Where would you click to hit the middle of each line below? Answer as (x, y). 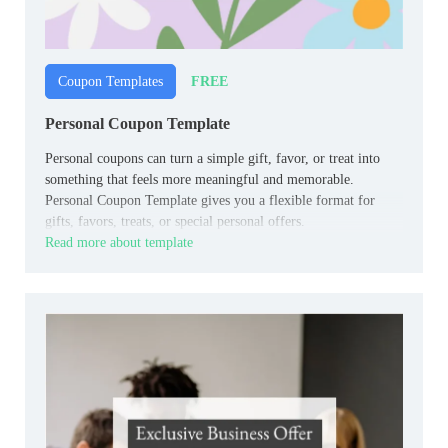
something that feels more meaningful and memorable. (199, 180)
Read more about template (119, 243)
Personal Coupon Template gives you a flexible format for (210, 201)
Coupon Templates (110, 82)
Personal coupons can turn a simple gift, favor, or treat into (212, 159)
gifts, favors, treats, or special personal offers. (175, 222)
